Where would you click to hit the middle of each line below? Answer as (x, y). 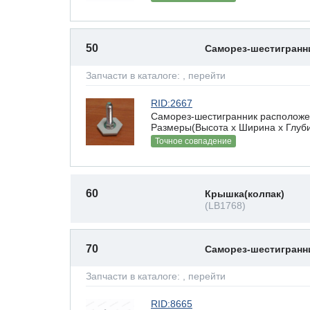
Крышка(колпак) (245, 194)
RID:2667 (172, 103)
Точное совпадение (193, 141)
